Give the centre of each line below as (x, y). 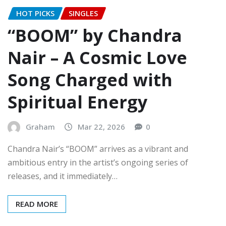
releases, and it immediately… (63, 176)
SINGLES (83, 13)
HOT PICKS (35, 13)
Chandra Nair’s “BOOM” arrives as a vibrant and (98, 149)
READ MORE (37, 204)
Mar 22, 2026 (101, 127)
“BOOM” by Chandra (95, 36)
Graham (40, 127)
